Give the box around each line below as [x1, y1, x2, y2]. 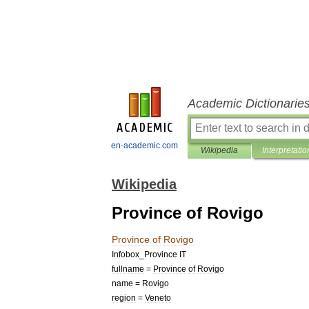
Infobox [112, 250, 139, 259]
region [112, 293, 136, 302]
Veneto [145, 293, 171, 302]
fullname [112, 264, 144, 273]
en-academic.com [111, 141, 178, 150]
